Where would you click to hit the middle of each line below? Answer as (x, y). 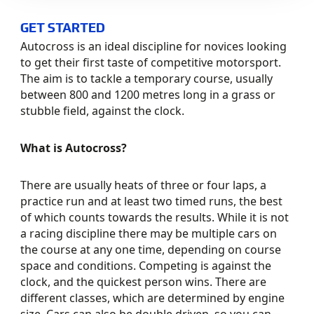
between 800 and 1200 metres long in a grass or (148, 95)
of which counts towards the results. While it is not (155, 217)
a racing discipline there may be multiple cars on (149, 233)
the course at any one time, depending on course (151, 250)
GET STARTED (63, 27)
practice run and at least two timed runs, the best (152, 201)
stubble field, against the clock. (103, 111)
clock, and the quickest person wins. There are (144, 282)
